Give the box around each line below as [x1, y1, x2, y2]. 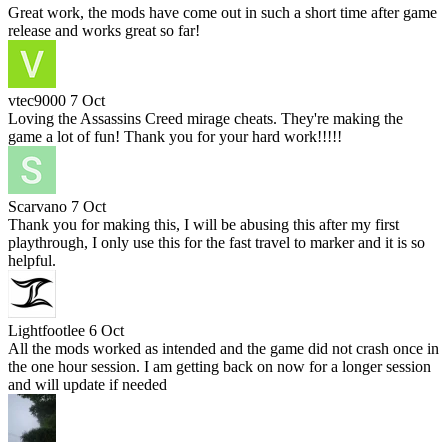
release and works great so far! [8, 21, 200, 39]
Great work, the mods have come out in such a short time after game [8, 3, 437, 21]
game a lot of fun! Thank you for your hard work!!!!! [8, 127, 342, 145]
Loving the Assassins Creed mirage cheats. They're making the [8, 109, 403, 127]
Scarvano [8, 197, 67, 215]
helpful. [8, 251, 56, 269]
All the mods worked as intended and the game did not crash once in [8, 339, 439, 357]
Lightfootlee [8, 321, 85, 339]
